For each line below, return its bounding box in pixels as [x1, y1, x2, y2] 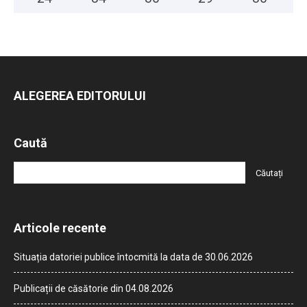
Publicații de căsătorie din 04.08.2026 [14, 283, 173, 294]
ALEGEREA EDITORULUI [14, 88, 146, 103]
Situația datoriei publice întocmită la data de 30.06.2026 [14, 251, 253, 262]
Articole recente [14, 221, 106, 235]
